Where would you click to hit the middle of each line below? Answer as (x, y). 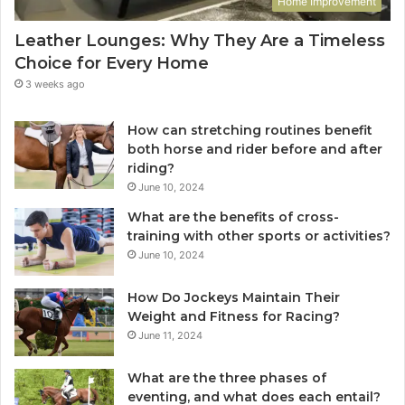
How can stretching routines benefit (250, 130)
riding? (151, 168)
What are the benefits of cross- (233, 217)
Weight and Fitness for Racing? (234, 316)
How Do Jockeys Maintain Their (234, 297)
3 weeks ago (55, 84)
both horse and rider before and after (255, 149)
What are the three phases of (227, 377)
